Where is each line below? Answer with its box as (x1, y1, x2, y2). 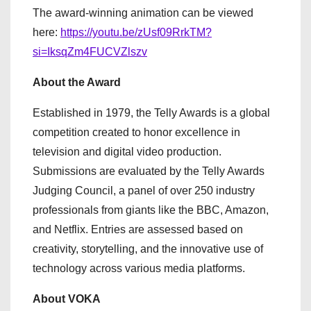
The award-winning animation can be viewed (33, 7, 253, 19)
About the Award (33, 76, 121, 89)
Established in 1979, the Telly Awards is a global (33, 107, 270, 119)
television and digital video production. (33, 146, 221, 158)
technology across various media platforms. (33, 262, 245, 275)
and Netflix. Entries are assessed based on (33, 224, 243, 236)
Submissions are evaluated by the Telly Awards (33, 165, 264, 178)
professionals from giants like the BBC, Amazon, (33, 204, 269, 217)
